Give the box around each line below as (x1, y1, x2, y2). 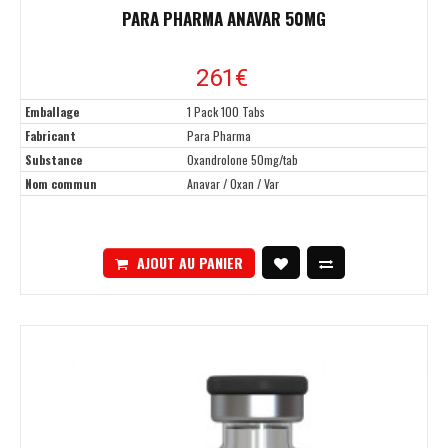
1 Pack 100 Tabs (187, 103, 265, 121)
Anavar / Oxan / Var (187, 175, 279, 193)
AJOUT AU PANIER (137, 251, 243, 273)
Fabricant (25, 127, 76, 145)
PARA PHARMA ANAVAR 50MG (122, 6, 326, 32)
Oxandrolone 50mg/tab (187, 151, 298, 169)
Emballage (25, 103, 79, 121)
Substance (25, 151, 82, 169)
